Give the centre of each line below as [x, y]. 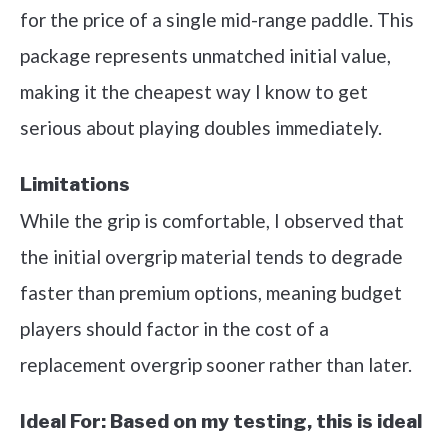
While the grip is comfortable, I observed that [212, 220]
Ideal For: [63, 421]
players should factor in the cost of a [174, 328]
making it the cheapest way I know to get [194, 91]
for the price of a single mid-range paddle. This [217, 19]
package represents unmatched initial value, [205, 55]
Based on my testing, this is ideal [266, 421]
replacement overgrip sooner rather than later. [216, 364]
